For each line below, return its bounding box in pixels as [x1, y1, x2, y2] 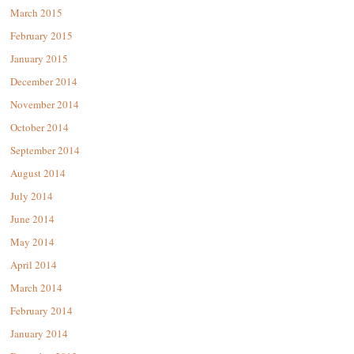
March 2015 [10, 6, 62, 21]
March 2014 [10, 281, 62, 296]
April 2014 [10, 258, 57, 273]
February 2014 [10, 303, 73, 318]
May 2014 [10, 235, 55, 250]
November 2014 [10, 97, 79, 112]
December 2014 [10, 74, 77, 89]
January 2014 [10, 326, 68, 341]
